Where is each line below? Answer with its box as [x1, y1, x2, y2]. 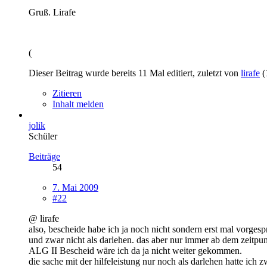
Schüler [29, 131, 57, 141]
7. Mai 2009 [52, 182, 98, 193]
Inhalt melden [52, 98, 104, 109]
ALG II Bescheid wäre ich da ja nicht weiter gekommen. [29, 245, 242, 256]
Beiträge [29, 151, 60, 162]
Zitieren [52, 88, 82, 98]
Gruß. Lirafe [29, 7, 76, 17]
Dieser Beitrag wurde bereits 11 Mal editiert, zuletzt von [29, 67, 241, 78]
